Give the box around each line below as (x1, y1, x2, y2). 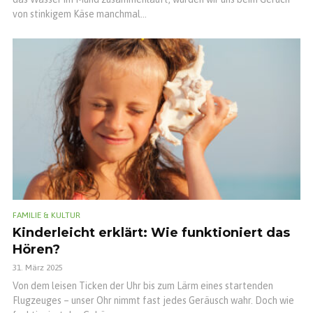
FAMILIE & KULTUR (13, 210, 80, 221)
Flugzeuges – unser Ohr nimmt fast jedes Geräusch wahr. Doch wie (13, 295, 294, 307)
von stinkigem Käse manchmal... (13, 8, 147, 20)
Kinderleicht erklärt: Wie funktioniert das (13, 225, 290, 241)
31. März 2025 (13, 263, 63, 273)
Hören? (13, 242, 60, 258)
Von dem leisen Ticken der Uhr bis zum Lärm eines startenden (13, 280, 273, 292)
